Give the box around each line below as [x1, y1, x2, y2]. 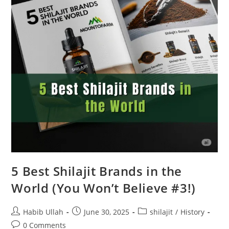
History [180, 207, 205, 217]
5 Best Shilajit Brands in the [11, 162, 182, 179]
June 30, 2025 [84, 207, 130, 217]
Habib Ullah [23, 207, 64, 217]
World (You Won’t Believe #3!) [11, 179, 196, 196]
